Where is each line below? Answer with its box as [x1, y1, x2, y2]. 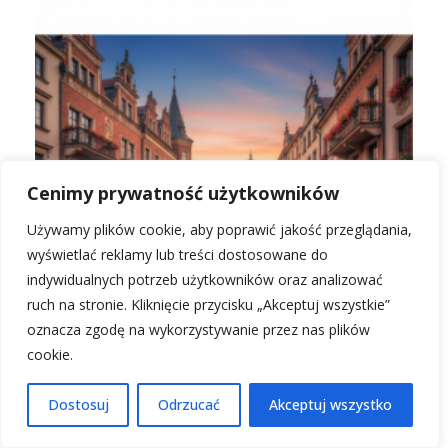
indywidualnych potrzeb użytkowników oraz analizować [27, 270, 383, 289]
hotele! [35, 390, 88, 410]
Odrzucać [157, 395, 220, 414]
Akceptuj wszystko [269, 395, 393, 414]
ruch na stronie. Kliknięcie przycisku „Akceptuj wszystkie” [27, 295, 390, 314]
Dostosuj [47, 395, 109, 414]
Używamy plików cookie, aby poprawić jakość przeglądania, [27, 220, 412, 239]
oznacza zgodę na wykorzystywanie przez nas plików [27, 320, 370, 339]
